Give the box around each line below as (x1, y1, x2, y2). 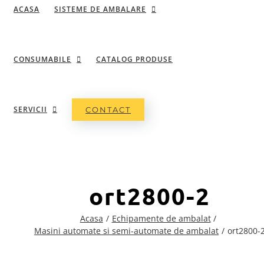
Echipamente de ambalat (111, 213, 211, 224)
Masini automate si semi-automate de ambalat (34, 225, 219, 236)
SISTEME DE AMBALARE (54, 4, 146, 14)
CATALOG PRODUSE (96, 54, 173, 64)
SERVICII (14, 104, 47, 114)
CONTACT (85, 104, 131, 114)
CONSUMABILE (14, 54, 71, 64)
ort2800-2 (89, 180, 210, 211)
